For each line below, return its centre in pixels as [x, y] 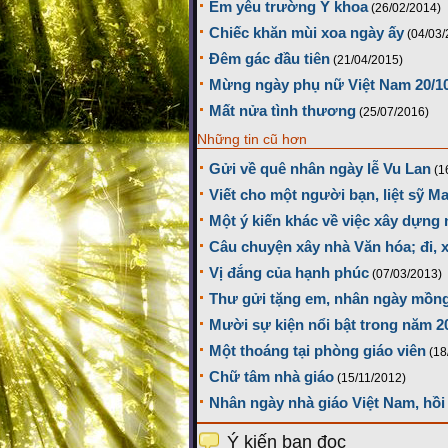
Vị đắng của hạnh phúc [289, 273]
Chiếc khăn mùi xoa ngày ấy [306, 33]
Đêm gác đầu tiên [269, 59]
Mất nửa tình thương [282, 111]
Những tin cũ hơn [252, 139]
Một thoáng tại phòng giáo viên [317, 351]
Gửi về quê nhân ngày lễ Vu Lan [320, 169]
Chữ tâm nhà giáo [271, 377]
